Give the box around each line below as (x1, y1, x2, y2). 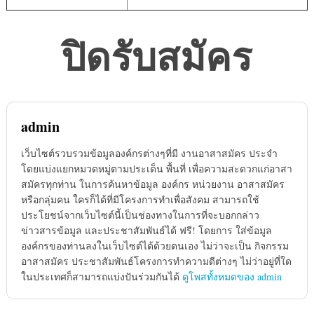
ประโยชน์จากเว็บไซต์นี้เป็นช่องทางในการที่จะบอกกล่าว (20, 207, 259, 221)
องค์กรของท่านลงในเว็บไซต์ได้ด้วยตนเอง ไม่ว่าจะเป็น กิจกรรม (20, 238, 289, 252)
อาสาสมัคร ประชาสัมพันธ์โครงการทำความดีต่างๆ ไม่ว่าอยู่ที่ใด (20, 254, 292, 268)
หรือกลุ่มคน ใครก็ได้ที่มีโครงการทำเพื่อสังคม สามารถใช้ (20, 192, 259, 206)
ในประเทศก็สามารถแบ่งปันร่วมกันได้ (20, 269, 182, 283)
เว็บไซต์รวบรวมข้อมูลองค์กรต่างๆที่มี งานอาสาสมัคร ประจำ (20, 146, 278, 160)
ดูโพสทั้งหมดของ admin (182, 269, 282, 283)
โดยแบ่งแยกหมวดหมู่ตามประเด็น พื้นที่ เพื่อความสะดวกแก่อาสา (20, 161, 292, 175)
